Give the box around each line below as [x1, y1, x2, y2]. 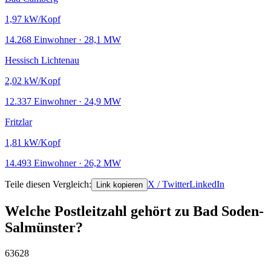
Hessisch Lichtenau [5, 54, 79, 65]
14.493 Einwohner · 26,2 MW [5, 157, 121, 168]
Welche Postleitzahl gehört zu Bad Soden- [5, 203, 264, 219]
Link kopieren [96, 180, 143, 189]
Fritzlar [5, 116, 32, 127]
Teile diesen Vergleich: [5, 178, 91, 189]
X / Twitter [148, 178, 189, 189]
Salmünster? [5, 219, 83, 235]
